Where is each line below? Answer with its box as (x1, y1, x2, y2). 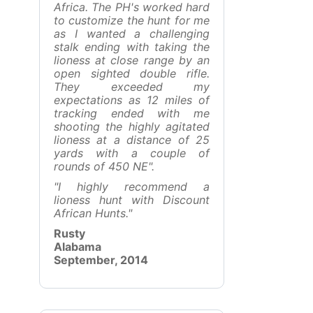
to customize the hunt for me (54, 13, 210, 27)
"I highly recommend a (54, 180, 210, 194)
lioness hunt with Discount (54, 193, 210, 207)
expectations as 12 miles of (54, 93, 210, 107)
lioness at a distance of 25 (54, 133, 210, 147)
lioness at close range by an (54, 53, 210, 67)
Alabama (54, 240, 101, 254)
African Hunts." (54, 206, 132, 220)
